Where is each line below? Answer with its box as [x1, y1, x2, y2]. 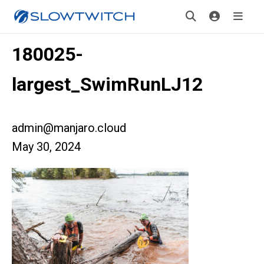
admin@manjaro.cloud [12, 121, 126, 135]
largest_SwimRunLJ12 [12, 73, 203, 95]
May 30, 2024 [12, 140, 81, 154]
